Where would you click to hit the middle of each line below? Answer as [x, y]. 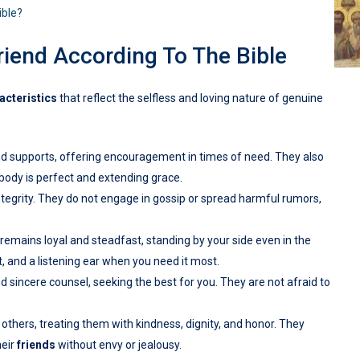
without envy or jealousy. [119, 345]
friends [36, 345]
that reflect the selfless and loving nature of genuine [190, 98]
